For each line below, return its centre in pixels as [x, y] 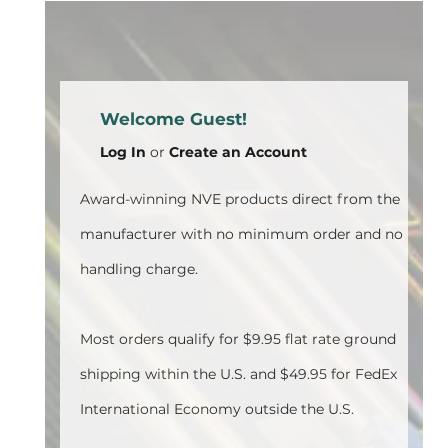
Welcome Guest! [173, 119]
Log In [123, 152]
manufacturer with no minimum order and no [241, 234]
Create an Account [238, 152]
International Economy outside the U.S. [217, 409]
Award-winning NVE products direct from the [240, 199]
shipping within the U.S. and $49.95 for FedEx [238, 374]
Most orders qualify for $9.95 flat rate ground [238, 339]
